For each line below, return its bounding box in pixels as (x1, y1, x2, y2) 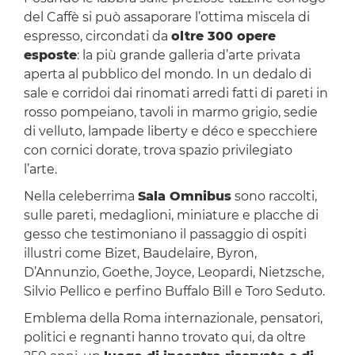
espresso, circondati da (23, 29, 171, 44)
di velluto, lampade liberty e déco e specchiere (23, 124, 318, 139)
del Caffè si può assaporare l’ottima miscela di (23, 10, 310, 25)
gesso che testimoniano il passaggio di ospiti (23, 227, 307, 242)
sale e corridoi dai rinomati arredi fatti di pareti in (23, 86, 328, 101)
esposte (23, 48, 77, 63)
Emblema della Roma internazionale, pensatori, (23, 311, 323, 326)
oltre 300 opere (170, 29, 276, 44)
